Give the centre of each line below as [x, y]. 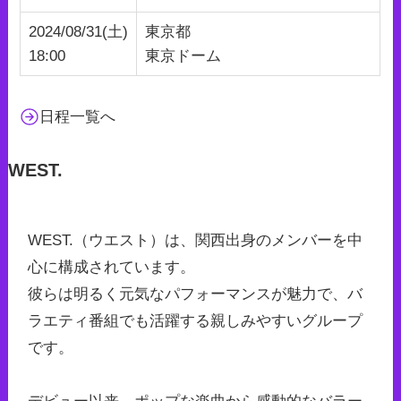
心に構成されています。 [111, 267]
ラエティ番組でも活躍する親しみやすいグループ [195, 320]
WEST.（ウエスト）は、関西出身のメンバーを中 [195, 240]
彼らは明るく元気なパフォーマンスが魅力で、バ [195, 294]
